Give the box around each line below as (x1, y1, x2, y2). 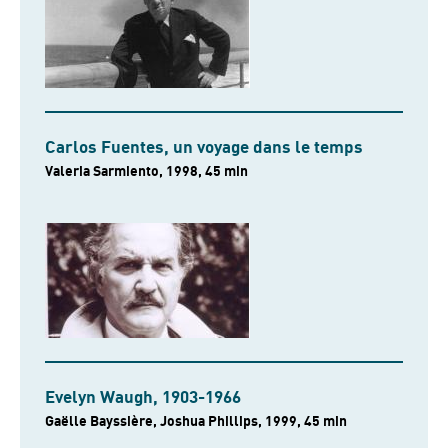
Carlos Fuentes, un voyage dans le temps (45, 138, 363, 157)
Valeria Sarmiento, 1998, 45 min (205, 163, 248, 179)
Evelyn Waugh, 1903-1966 (45, 388, 241, 407)
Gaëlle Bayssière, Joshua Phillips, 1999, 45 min (304, 413, 347, 429)
